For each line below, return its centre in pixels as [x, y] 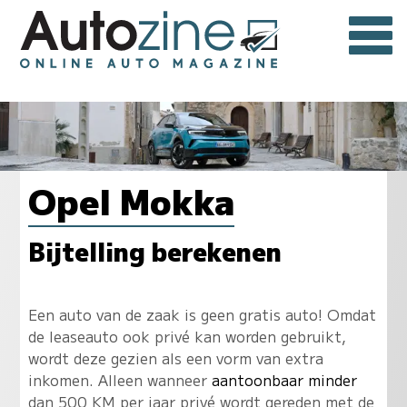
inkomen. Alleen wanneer [119, 380]
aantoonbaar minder [284, 380]
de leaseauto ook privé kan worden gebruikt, [187, 337]
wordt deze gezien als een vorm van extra [175, 358]
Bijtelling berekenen [154, 250]
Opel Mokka [131, 200]
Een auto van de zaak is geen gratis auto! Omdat [202, 315]
